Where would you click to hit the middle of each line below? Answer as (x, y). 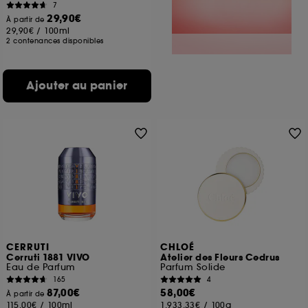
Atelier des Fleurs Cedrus (220, 258)
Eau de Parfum (41, 267)
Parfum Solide (193, 267)
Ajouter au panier (77, 86)
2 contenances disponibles (55, 41)
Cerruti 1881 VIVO (48, 258)
